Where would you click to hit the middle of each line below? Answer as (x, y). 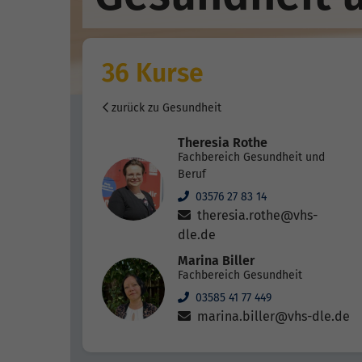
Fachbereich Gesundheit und (251, 158)
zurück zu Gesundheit (165, 108)
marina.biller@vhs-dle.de (272, 317)
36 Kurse (153, 73)
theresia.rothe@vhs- (256, 216)
